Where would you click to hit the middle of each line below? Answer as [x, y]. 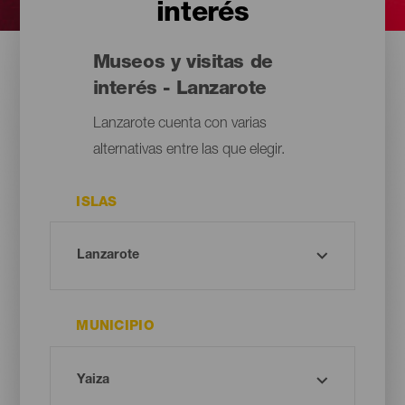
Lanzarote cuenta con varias [179, 125]
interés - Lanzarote [179, 90]
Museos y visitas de [183, 64]
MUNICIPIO [115, 327]
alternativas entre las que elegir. [188, 151]
